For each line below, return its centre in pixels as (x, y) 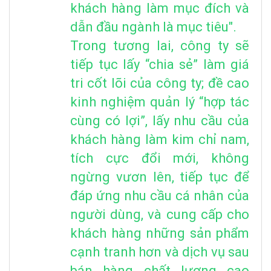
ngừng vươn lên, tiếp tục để (160, 177)
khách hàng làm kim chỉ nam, (160, 139)
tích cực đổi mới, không (160, 158)
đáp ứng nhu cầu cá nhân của (160, 195)
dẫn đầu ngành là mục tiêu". (153, 27)
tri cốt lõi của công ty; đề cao (160, 83)
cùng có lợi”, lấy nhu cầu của (160, 120)
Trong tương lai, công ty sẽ (160, 45)
